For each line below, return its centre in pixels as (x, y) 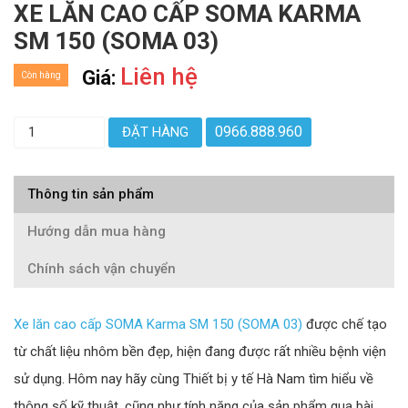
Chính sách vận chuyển (102, 269)
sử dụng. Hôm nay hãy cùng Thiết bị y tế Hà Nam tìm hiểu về (194, 379)
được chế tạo (345, 325)
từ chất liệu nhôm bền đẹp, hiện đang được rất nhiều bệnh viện (200, 352)
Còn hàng (41, 76)
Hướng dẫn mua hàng (97, 232)
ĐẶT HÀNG (155, 133)
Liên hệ (159, 77)
